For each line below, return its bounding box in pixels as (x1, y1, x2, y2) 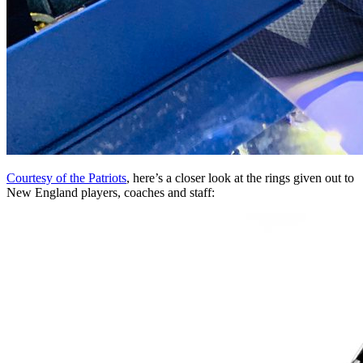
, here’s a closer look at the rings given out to (126, 170, 354, 185)
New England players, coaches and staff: (6, 185, 215, 199)
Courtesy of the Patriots (6, 170, 126, 185)
